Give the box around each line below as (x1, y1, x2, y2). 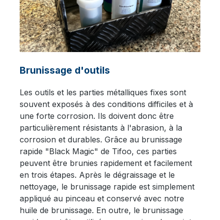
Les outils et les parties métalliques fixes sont (20, 87, 186, 98)
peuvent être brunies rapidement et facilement (20, 158, 192, 168)
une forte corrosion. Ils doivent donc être (20, 111, 174, 121)
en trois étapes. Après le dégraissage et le (20, 170, 175, 180)
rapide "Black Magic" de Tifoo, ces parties (20, 146, 177, 157)
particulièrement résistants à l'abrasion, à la (20, 123, 182, 133)
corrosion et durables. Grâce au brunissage (20, 135, 182, 145)
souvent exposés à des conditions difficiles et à (20, 99, 193, 110)
